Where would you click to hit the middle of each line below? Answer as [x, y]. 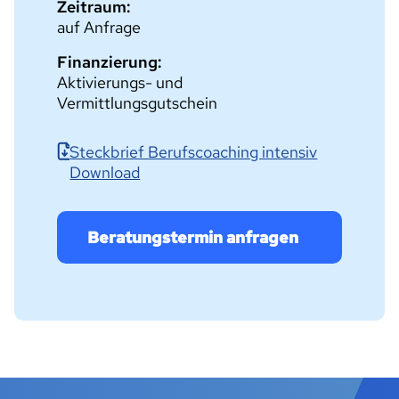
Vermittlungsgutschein [137, 103]
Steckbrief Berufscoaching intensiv [194, 152]
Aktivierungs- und [120, 82]
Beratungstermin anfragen [193, 237]
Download [105, 172]
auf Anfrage [99, 27]
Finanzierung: [110, 62]
